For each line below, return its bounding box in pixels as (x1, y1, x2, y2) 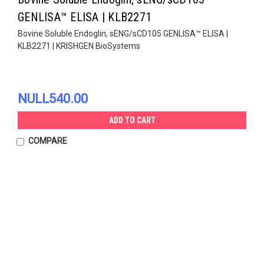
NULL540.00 (18, 91, 88, 106)
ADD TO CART (108, 115, 156, 125)
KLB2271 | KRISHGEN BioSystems (18, 41, 140, 51)
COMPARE (28, 136, 67, 146)
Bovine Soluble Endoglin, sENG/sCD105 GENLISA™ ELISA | (18, 28, 228, 38)
